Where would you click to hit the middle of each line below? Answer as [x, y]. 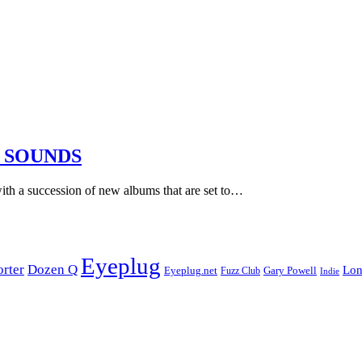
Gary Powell [290, 270]
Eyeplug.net [191, 270]
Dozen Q [53, 269]
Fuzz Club [240, 270]
